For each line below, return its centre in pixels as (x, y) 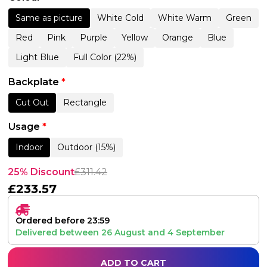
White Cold (120, 18)
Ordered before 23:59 (63, 220)
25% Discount (41, 172)
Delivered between (58, 232)
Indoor (29, 148)
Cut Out (32, 102)
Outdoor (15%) (86, 148)
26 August (123, 232)
